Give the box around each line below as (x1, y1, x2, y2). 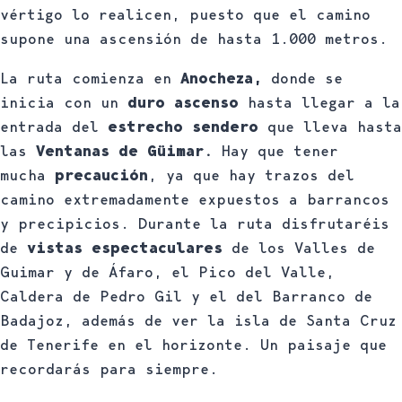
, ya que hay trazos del (148, 165, 354, 184)
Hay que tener (213, 141, 338, 160)
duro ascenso (127, 92, 239, 111)
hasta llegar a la (239, 92, 400, 111)
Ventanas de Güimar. (36, 141, 213, 160)
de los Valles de (223, 238, 375, 257)
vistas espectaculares (27, 238, 223, 257)
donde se (262, 68, 343, 87)
